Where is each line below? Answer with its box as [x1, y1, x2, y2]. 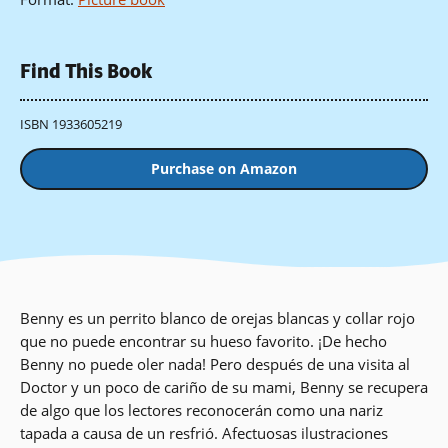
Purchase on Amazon [151, 159, 297, 179]
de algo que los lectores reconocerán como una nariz [20, 400, 383, 421]
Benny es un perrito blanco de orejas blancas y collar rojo [20, 308, 415, 329]
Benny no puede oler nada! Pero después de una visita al [20, 354, 410, 375]
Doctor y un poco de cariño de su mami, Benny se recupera [20, 377, 428, 398]
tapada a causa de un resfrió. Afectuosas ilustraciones [20, 423, 388, 444]
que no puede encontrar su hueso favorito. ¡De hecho [20, 331, 387, 352]
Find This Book [20, 58, 152, 86]
